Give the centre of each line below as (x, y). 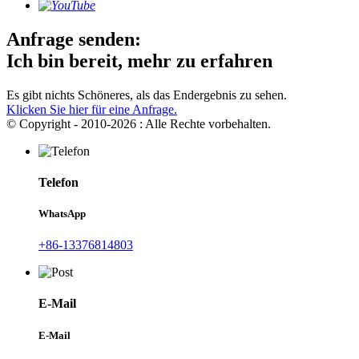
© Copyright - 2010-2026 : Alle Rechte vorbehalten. (139, 123)
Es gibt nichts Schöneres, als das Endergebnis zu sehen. (147, 95)
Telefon (58, 182)
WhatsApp (62, 213)
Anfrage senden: (74, 39)
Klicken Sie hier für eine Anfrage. (92, 109)
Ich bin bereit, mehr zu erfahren (139, 61)
